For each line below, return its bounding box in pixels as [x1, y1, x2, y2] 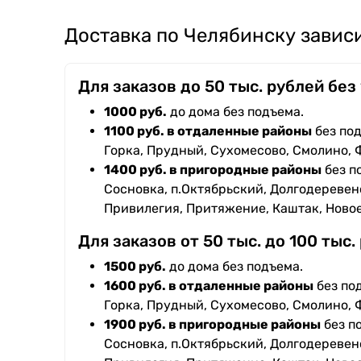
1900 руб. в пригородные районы [104, 317, 321, 333]
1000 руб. [104, 104, 167, 120]
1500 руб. [104, 259, 166, 275]
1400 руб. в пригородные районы [104, 162, 322, 178]
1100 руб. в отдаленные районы [104, 123, 312, 139]
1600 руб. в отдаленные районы [104, 278, 313, 294]
